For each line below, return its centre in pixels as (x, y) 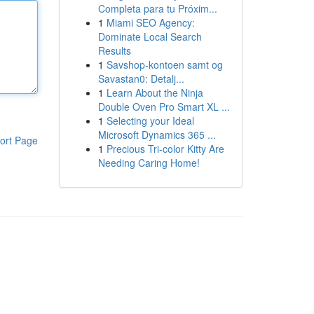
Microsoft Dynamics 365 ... (157, 135)
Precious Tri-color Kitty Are (165, 149)
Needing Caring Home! (149, 163)
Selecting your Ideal (150, 121)
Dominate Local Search (150, 36)
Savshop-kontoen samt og (164, 64)
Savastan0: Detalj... (141, 78)
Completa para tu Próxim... (157, 8)
